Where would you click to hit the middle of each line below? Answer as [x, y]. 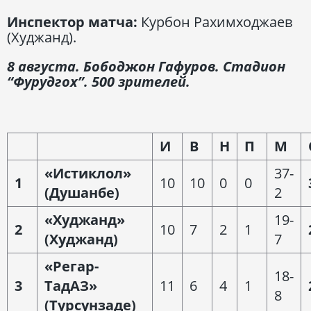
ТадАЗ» [71, 285]
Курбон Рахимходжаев [215, 22]
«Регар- [72, 266]
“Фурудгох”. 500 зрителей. [99, 81]
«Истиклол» [88, 173]
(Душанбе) [82, 192]
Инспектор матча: [72, 22]
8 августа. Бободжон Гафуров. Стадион [146, 66]
